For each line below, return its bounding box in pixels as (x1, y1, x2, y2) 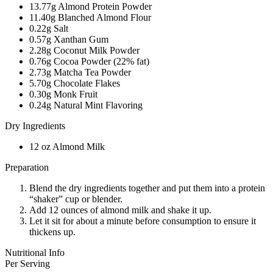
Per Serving (5, 258, 50, 269)
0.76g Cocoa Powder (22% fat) (29, 55, 149, 66)
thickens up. (29, 226, 76, 237)
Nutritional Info (5, 247, 65, 258)
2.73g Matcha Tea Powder (29, 66, 131, 77)
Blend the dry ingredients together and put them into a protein (29, 182, 265, 193)
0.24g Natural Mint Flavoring (29, 99, 143, 110)
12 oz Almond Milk (29, 141, 105, 152)
